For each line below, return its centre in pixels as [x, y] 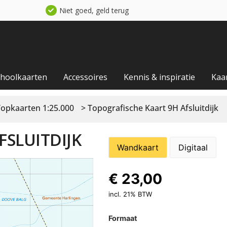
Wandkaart [138, 147]
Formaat [123, 218]
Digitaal [193, 147]
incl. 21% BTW [130, 194]
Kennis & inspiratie [159, 77]
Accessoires [85, 77]
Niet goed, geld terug [94, 10]
